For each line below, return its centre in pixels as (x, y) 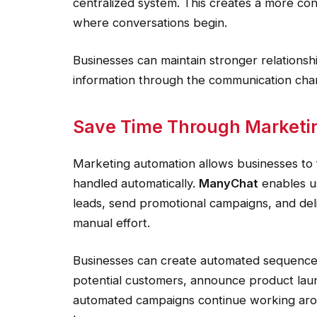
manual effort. (111, 223)
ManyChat (229, 183)
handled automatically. (136, 183)
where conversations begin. (150, 22)
